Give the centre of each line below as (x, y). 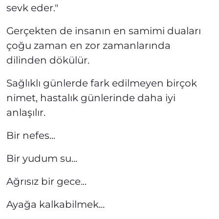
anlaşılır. (26, 112)
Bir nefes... (31, 135)
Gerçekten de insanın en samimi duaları (103, 31)
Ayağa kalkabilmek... (55, 204)
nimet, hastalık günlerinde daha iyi (91, 98)
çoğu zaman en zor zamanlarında (88, 45)
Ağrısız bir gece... (46, 181)
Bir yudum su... (42, 158)
